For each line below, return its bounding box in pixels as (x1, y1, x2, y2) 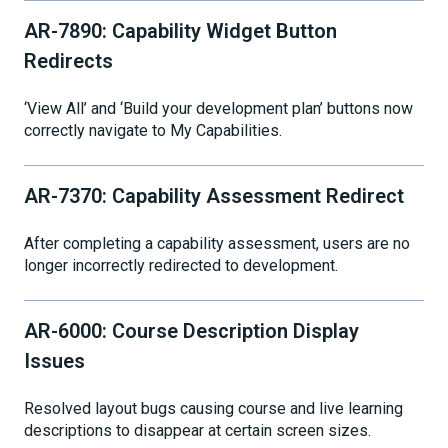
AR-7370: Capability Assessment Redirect (24, 183, 404, 208)
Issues (24, 348, 85, 373)
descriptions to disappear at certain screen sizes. (24, 420, 371, 440)
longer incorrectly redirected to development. (24, 256, 338, 276)
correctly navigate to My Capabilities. (24, 121, 282, 141)
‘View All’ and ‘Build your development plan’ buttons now (24, 99, 413, 119)
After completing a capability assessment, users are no (24, 234, 410, 254)
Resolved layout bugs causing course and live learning (24, 398, 403, 418)
